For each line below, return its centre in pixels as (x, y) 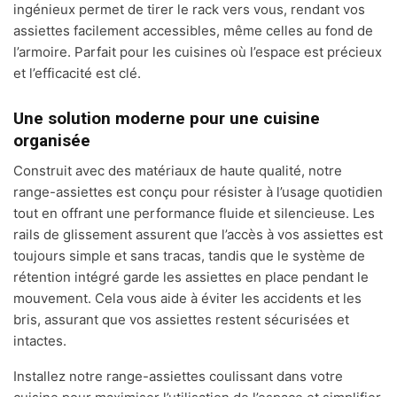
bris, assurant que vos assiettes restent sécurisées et (181, 320)
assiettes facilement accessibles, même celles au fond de (193, 31)
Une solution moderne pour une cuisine (167, 119)
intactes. (40, 341)
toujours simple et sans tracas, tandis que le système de (189, 256)
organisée (52, 141)
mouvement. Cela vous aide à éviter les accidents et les (187, 299)
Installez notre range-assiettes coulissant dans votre (178, 377)
